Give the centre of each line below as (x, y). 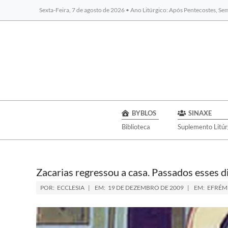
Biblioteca (136, 127)
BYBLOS (144, 113)
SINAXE (200, 113)
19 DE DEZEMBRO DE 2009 (146, 188)
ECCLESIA (71, 188)
